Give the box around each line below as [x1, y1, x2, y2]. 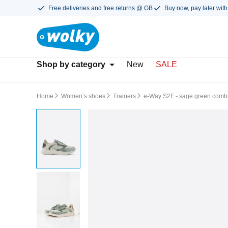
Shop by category [37, 60, 105, 69]
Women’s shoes [61, 93, 105, 100]
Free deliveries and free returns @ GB [48, 5, 153, 12]
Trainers [113, 93, 136, 100]
